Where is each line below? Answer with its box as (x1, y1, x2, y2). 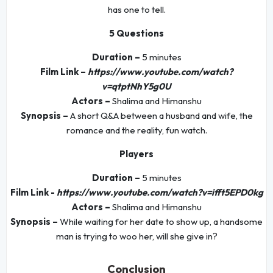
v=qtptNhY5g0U (102, 80, 171, 93)
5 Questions (109, 27, 164, 40)
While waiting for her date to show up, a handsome (58, 216, 263, 228)
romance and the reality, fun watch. (66, 124, 207, 136)
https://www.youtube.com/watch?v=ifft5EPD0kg (56, 186, 263, 199)
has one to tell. (107, 4, 166, 16)
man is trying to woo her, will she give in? (55, 230, 218, 243)
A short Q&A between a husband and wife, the (69, 110, 253, 122)
